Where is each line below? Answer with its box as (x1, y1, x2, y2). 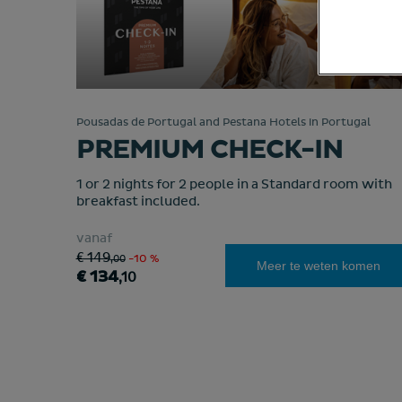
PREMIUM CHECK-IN (75, 134, 343, 166)
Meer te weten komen (257, 258, 381, 273)
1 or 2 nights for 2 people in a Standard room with (75, 178, 392, 191)
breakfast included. (75, 195, 200, 208)
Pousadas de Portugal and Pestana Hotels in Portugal (75, 117, 371, 128)
